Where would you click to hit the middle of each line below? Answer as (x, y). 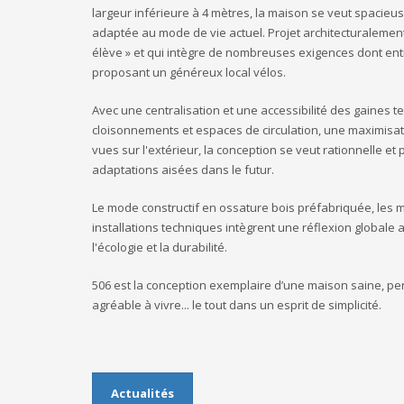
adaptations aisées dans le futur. (183, 170)
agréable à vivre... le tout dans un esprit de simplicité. (237, 305)
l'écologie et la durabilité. (160, 247)
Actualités (142, 393)
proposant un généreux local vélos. (189, 72)
